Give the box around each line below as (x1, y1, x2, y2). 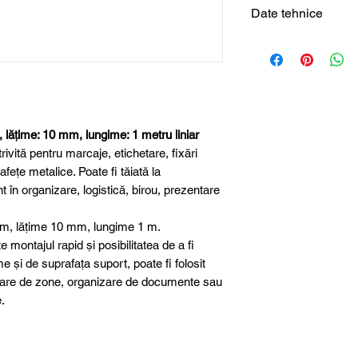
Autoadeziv (260, 189, 324, 204)
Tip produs (260, 45, 320, 60)
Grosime (260, 81, 308, 96)
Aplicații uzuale (260, 225, 347, 240)
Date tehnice (251, 6, 323, 21)
